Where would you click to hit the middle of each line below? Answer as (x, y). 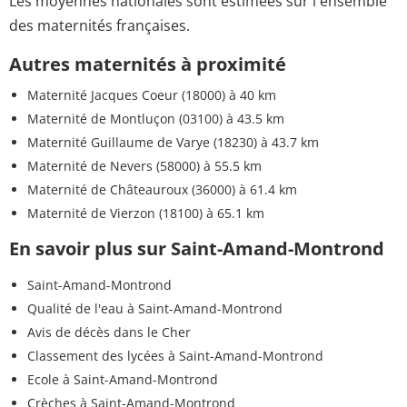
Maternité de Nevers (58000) (114, 166)
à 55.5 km (231, 166)
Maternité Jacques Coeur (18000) (126, 95)
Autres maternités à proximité (148, 64)
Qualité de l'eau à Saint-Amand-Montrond (155, 309)
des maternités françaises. (99, 25)
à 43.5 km (253, 119)
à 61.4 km (266, 190)
